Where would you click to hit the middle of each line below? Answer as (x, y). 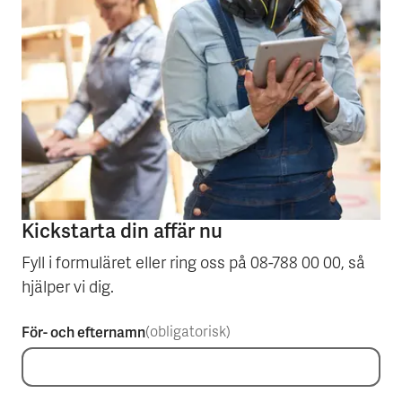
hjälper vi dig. (68, 289)
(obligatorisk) (188, 333)
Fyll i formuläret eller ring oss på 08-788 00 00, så (193, 265)
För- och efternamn (83, 333)
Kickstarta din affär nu (122, 232)
